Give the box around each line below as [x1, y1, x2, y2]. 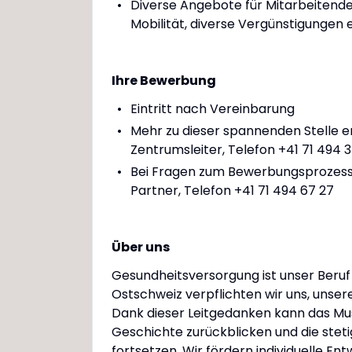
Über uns [112, 238, 170, 256]
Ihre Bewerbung [112, 71, 216, 90]
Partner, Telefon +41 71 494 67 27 [130, 181, 334, 200]
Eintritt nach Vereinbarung [130, 100, 295, 118]
